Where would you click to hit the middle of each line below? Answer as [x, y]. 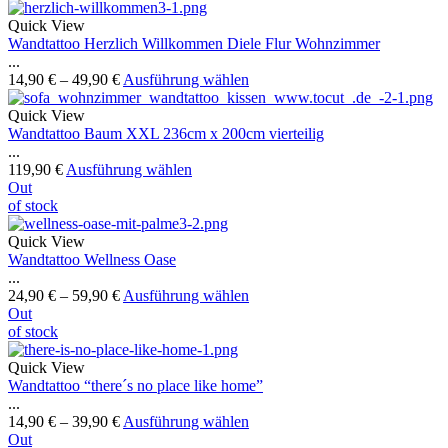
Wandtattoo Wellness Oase [92, 260]
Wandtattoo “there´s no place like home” [135, 386]
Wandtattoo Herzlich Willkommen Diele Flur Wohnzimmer [194, 44]
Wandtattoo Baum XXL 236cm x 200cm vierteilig [166, 134]
